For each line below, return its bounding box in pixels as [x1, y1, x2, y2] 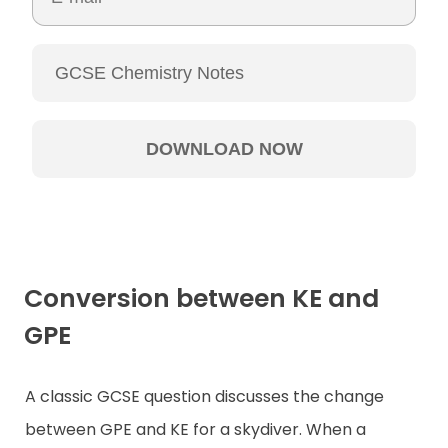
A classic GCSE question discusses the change [25, 385, 384, 409]
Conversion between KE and [24, 280, 379, 316]
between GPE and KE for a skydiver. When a [25, 418, 366, 442]
